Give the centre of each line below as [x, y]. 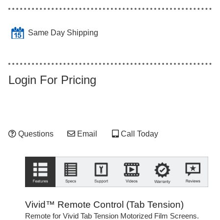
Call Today [138, 134]
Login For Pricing [52, 80]
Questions [35, 134]
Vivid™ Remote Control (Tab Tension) [104, 204]
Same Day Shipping [63, 32]
